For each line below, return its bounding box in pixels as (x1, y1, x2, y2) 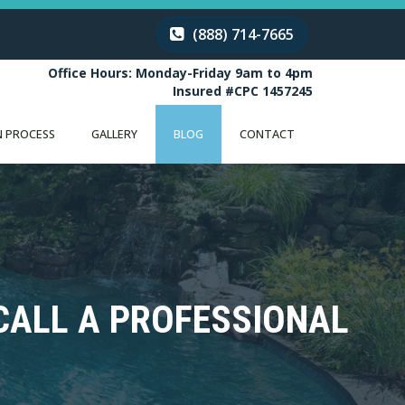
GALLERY (91, 127, 137, 142)
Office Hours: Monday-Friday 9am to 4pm (48, 64, 313, 81)
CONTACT (240, 127, 295, 142)
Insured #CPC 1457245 (173, 82, 313, 99)
